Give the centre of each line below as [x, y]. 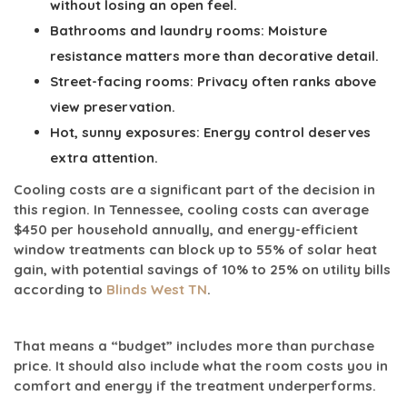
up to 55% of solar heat [298, 249]
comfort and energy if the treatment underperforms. [195, 385]
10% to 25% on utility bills [306, 269]
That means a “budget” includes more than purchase [194, 345]
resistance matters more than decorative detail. [214, 55]
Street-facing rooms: [122, 81]
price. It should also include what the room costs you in [201, 365]
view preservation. [113, 106]
